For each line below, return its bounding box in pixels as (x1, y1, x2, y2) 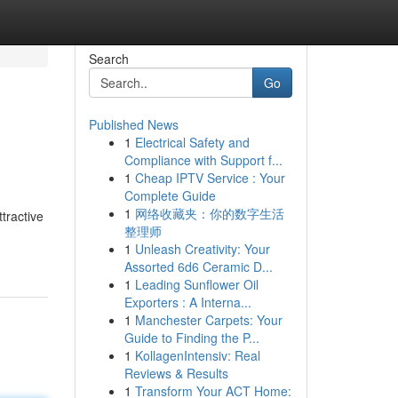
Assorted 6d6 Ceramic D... (123, 258, 273, 275)
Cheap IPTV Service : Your (134, 169, 285, 187)
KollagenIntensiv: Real (134, 346, 260, 364)
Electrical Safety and (134, 133, 250, 151)
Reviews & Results (123, 364, 228, 382)
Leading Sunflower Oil (134, 275, 259, 293)
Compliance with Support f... (123, 151, 283, 169)
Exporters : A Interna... (123, 293, 251, 311)
